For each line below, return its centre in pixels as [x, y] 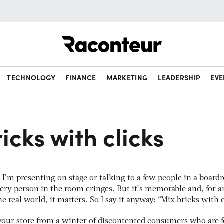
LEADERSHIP [179, 77]
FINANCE [81, 77]
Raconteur [181, 36]
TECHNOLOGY [31, 77]
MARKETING [127, 77]
